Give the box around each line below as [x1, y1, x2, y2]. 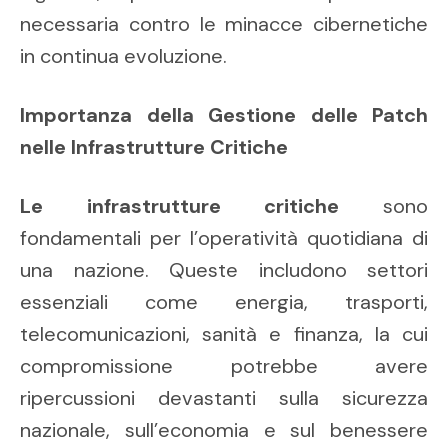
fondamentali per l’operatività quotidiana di [20, 225, 428, 252]
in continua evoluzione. [20, 43, 227, 70]
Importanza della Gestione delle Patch [20, 102, 428, 129]
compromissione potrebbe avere [20, 353, 428, 380]
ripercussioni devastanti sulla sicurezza [20, 385, 428, 412]
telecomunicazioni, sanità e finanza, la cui [20, 321, 428, 348]
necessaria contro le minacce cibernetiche [20, 11, 428, 38]
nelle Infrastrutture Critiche [20, 134, 288, 161]
